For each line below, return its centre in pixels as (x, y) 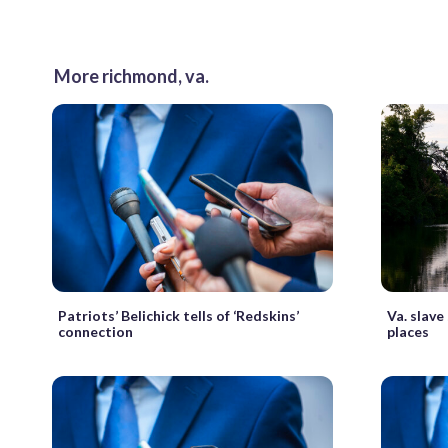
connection (95, 331)
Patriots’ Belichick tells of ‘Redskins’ (178, 315)
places (408, 331)
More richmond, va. (131, 76)
